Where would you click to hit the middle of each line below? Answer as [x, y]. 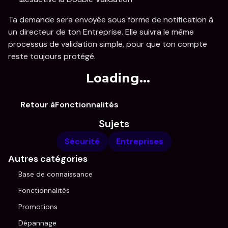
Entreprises [140, 141]
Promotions [38, 207]
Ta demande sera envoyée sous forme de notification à [111, 20]
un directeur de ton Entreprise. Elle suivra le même [101, 32]
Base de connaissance [55, 174]
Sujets [114, 124]
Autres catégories [48, 159]
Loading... [118, 78]
